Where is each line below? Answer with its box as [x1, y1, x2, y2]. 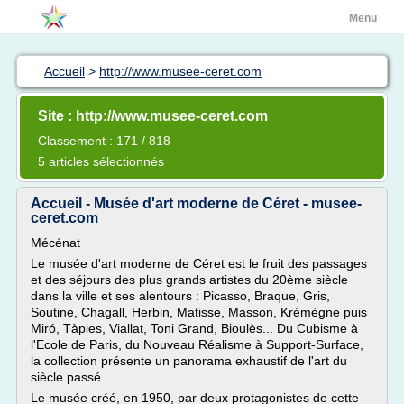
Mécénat [31, 235, 80, 250]
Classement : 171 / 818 [38, 133, 170, 148]
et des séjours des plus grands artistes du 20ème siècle [31, 272, 348, 287]
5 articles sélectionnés [38, 154, 164, 169]
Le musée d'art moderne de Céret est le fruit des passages [31, 256, 367, 271]
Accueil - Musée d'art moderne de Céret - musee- [31, 196, 362, 211]
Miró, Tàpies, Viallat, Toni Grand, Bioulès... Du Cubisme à [31, 321, 358, 335]
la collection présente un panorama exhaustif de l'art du [31, 353, 347, 368]
